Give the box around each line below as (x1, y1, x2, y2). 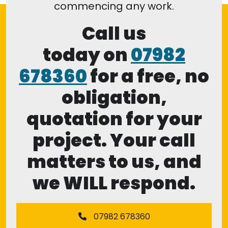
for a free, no (87, 64, 209, 89)
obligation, (61, 85, 167, 110)
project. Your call (33, 128, 195, 153)
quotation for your (26, 106, 202, 132)
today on (43, 42, 131, 68)
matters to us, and (26, 149, 202, 175)
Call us (82, 21, 146, 46)
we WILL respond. (33, 170, 195, 196)
